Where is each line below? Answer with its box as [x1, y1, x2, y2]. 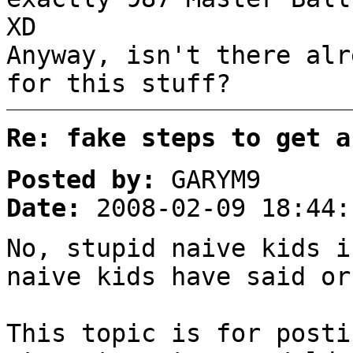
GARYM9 [156, 165, 261, 195]
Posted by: [6, 165, 156, 195]
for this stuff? [6, 69, 231, 98]
